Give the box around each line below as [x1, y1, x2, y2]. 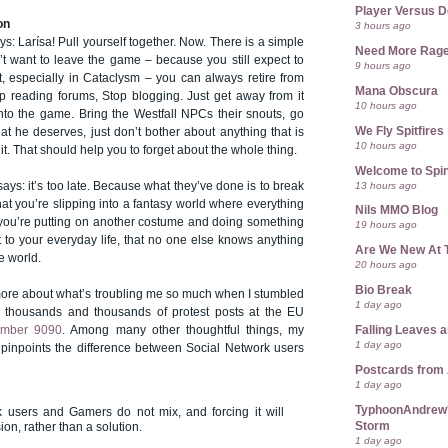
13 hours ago [355, 179, 417, 191]
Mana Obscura [355, 84, 438, 97]
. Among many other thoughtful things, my [62, 324, 305, 337]
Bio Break [355, 284, 412, 297]
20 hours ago [355, 259, 417, 271]
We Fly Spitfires [355, 124, 444, 137]
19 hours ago [355, 219, 417, 231]
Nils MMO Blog [355, 204, 438, 217]
